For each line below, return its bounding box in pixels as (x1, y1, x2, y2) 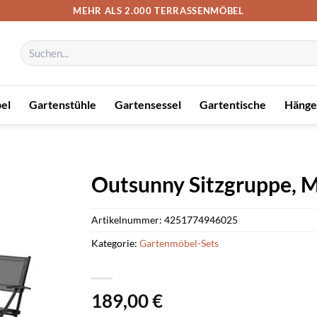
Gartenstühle (28, 97, 96, 111)
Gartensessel (114, 97, 181, 111)
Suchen (20, 40, 49, 52)
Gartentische (199, 97, 266, 111)
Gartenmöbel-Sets (139, 236, 219, 249)
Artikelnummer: (91, 213, 164, 226)
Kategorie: (91, 236, 139, 249)
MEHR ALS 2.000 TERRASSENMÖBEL (73, 4, 244, 16)
